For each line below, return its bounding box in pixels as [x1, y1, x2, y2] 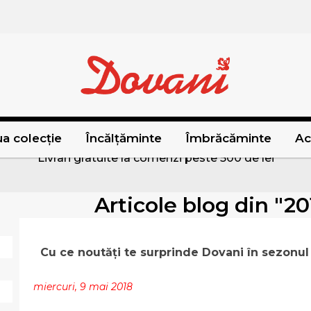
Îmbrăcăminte [185, 131, 271, 146]
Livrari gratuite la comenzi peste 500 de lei [37, 151, 274, 165]
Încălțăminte [85, 131, 162, 146]
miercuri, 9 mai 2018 [33, 280, 133, 294]
